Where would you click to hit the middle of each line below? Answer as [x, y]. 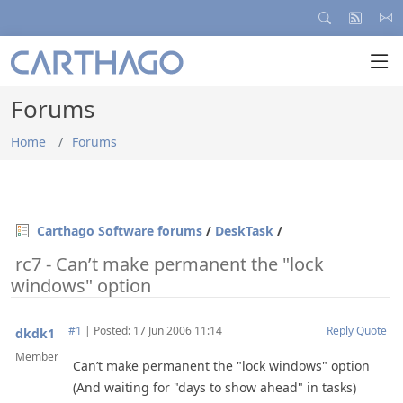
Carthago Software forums [120, 231]
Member [37, 357]
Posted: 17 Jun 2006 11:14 [157, 331]
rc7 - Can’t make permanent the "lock [167, 264]
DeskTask [244, 231]
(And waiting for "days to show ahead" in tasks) [215, 387]
